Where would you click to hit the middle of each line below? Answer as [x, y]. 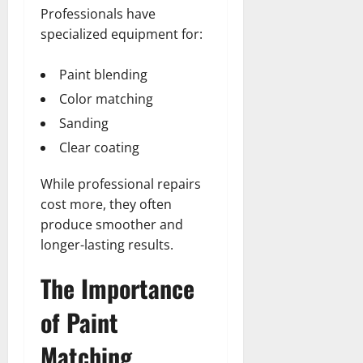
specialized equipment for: [122, 34]
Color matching [106, 98]
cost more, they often [106, 204]
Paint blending [103, 74]
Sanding [84, 123]
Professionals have [98, 13]
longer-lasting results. [107, 244]
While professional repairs [121, 184]
